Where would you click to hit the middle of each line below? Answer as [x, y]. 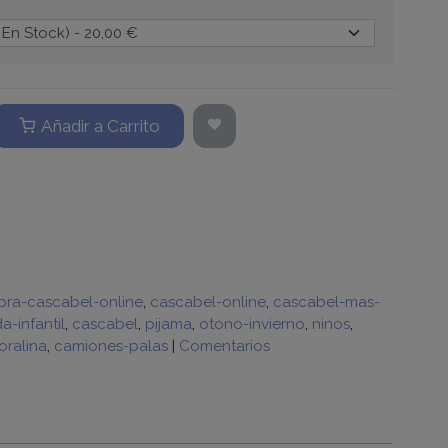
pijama [168, 324]
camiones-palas [110, 346]
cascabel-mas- [326, 302]
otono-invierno [251, 324]
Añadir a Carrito [99, 126]
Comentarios [224, 346]
